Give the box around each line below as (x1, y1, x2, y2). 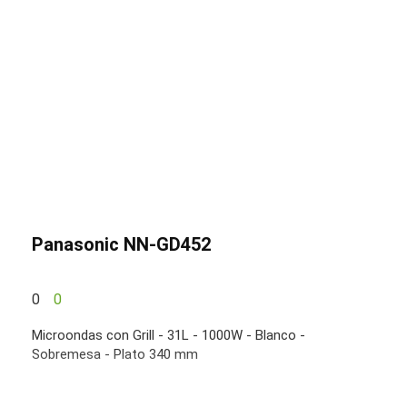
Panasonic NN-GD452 (32, 233, 211, 255)
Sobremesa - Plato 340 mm (32, 345, 198, 362)
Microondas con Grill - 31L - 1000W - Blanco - (32, 326, 305, 343)
